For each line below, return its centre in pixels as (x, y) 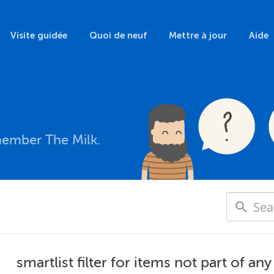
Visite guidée (39, 35)
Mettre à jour (198, 35)
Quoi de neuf (118, 35)
